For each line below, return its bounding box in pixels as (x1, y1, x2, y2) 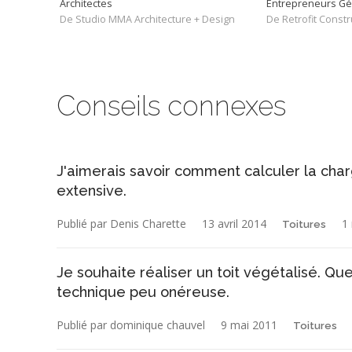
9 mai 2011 (221, 317, 277, 332)
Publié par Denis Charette (57, 215, 186, 231)
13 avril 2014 (202, 215, 266, 231)
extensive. (57, 181, 126, 199)
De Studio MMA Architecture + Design (60, 12, 235, 26)
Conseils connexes (57, 89, 286, 122)
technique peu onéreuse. (57, 283, 229, 300)
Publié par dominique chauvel (57, 317, 205, 332)
